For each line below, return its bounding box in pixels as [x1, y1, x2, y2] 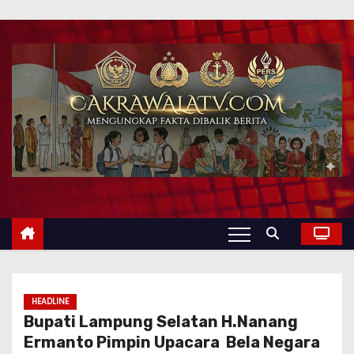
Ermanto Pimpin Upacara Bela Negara [24, 333, 320, 352]
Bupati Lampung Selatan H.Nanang [24, 312, 298, 332]
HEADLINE [32, 296, 69, 308]
